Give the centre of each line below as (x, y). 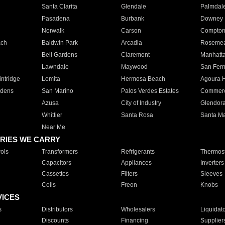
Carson (131, 31)
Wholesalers (138, 209)
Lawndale (55, 67)
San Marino (57, 91)
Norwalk (53, 31)
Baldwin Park (60, 43)
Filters (129, 174)
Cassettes (55, 174)
